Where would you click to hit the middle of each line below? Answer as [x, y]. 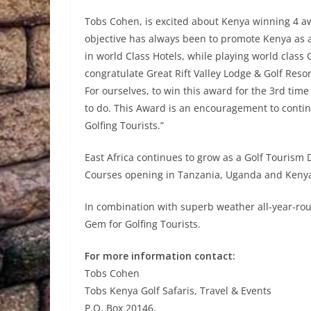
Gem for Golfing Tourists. [143, 224]
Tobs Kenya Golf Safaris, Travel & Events [178, 291]
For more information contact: [160, 256]
